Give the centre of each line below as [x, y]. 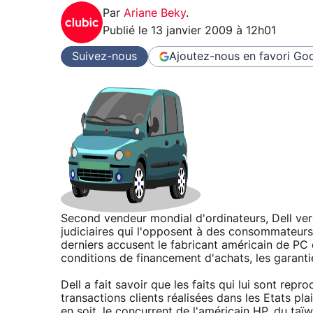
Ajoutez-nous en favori [230, 56]
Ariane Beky [155, 14]
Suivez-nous [104, 56]
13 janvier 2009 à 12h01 [213, 31]
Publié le [127, 31]
